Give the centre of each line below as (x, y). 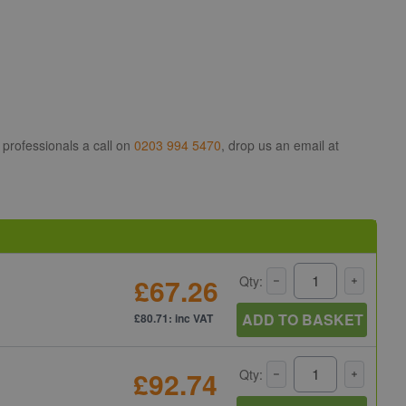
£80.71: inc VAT (174, 318)
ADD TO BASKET (303, 319)
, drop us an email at (280, 145)
